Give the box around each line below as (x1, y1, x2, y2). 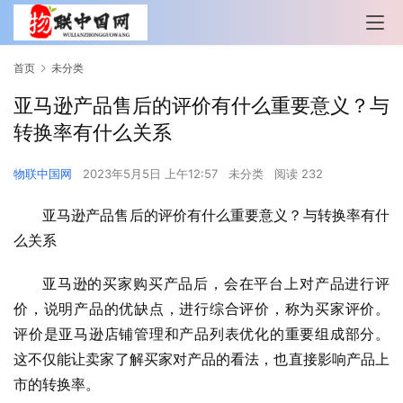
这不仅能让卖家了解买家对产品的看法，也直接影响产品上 (13, 350, 390, 369)
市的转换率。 (13, 375, 100, 394)
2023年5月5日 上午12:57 (83, 166, 221, 182)
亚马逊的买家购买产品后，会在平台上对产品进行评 (42, 274, 390, 293)
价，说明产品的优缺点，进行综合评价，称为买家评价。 (13, 300, 390, 318)
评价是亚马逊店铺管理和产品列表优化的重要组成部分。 (13, 325, 390, 344)
